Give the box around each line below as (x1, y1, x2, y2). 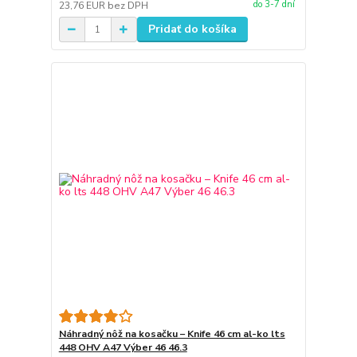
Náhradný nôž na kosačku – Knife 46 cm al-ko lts (58, 327, 285, 340)
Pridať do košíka (147, 22, 237, 37)
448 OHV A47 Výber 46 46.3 (58, 340, 187, 354)
